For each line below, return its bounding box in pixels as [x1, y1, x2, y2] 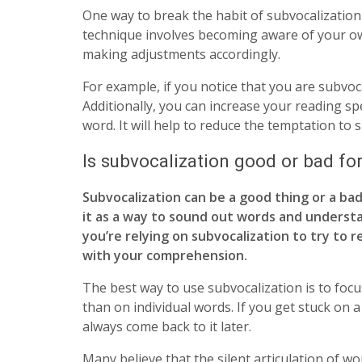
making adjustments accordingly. [82, 45, 284, 64]
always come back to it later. [82, 317, 251, 335]
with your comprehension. [82, 246, 247, 264]
